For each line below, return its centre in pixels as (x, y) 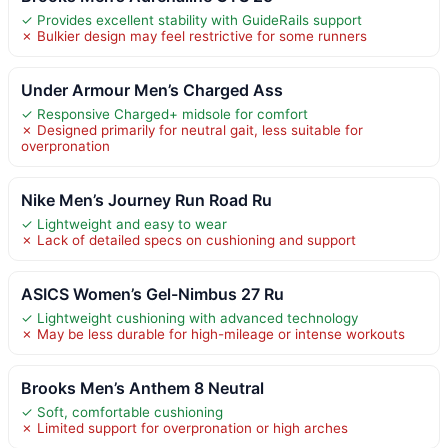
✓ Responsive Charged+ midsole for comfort (164, 113)
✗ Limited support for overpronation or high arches (184, 427)
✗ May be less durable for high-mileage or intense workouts (213, 333)
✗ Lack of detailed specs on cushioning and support (188, 239)
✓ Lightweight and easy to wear (124, 223)
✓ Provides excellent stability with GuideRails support (191, 19)
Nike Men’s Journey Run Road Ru (146, 199)
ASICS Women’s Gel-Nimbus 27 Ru (152, 293)
